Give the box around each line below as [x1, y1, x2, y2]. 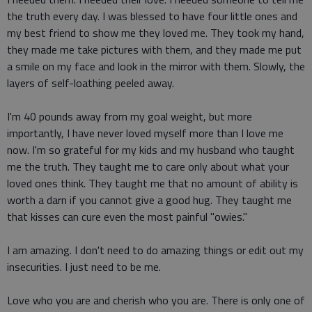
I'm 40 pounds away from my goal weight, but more [7, 108, 252, 125]
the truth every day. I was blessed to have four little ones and [7, 8, 297, 24]
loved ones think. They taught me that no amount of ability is [7, 175, 298, 192]
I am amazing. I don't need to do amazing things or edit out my [7, 242, 304, 258]
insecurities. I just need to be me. [7, 258, 161, 275]
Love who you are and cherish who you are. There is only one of [7, 292, 305, 309]
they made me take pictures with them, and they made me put [7, 41, 302, 58]
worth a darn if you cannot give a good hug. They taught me [7, 192, 292, 208]
